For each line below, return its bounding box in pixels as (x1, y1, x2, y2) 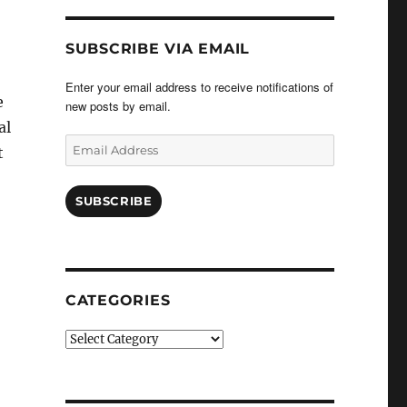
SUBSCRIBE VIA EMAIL (65, 40, 251, 57)
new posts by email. (65, 97, 171, 114)
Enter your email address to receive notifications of (65, 78, 333, 95)
